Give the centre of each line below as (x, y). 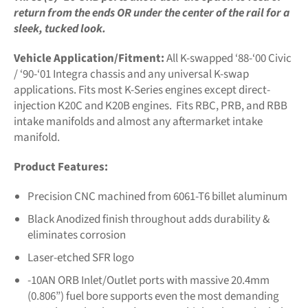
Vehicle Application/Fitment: (89, 58)
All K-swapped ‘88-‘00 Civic (228, 58)
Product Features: (63, 167)
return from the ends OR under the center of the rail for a (152, 13)
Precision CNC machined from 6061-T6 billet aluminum (157, 196)
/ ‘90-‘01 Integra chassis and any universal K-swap (131, 74)
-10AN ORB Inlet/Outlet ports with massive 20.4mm (148, 280)
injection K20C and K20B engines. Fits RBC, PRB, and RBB (151, 106)
